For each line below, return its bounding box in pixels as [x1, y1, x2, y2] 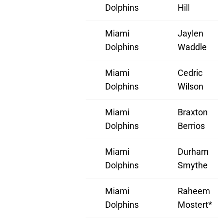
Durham [178, 146, 209, 157]
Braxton [178, 107, 208, 118]
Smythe [178, 160, 208, 171]
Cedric [178, 68, 202, 78]
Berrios [178, 121, 205, 131]
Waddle [178, 42, 207, 53]
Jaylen [178, 28, 203, 39]
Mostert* [178, 200, 212, 210]
